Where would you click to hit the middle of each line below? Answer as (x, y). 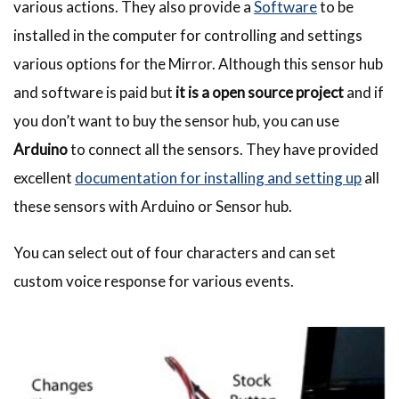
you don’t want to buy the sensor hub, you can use (176, 121)
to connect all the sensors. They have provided (223, 150)
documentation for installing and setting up (218, 178)
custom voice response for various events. (154, 281)
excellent (44, 178)
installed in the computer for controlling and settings (188, 36)
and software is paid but (94, 93)
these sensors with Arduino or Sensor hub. (153, 207)
